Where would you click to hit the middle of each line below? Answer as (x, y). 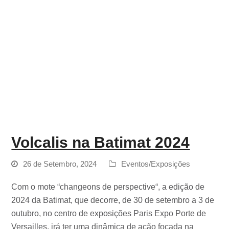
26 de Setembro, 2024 (60, 164)
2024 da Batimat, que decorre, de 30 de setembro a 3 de (113, 200)
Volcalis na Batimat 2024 (101, 142)
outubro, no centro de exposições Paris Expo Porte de (109, 213)
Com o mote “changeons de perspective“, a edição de (108, 187)
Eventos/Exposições (156, 164)
